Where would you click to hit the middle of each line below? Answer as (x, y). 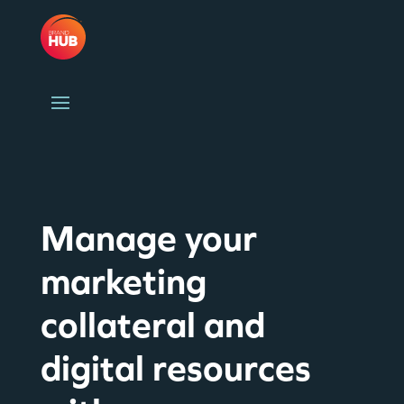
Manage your (148, 238)
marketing (123, 281)
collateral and (152, 324)
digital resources (175, 367)
